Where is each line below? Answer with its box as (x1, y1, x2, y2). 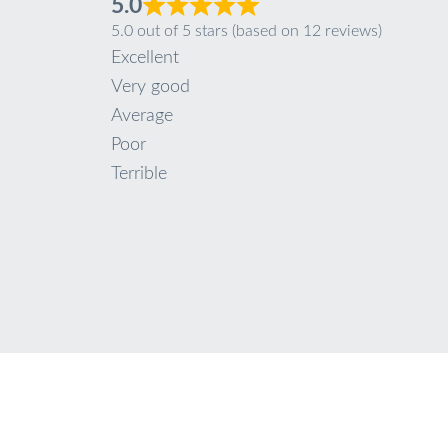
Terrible (110, 164, 167, 183)
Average (110, 106, 173, 125)
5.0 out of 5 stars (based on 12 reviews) (110, 22, 382, 39)
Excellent (110, 48, 179, 67)
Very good (110, 77, 190, 96)
